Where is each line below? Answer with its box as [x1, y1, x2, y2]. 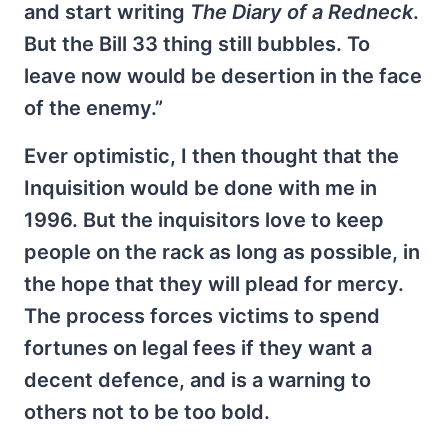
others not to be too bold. [24, 399, 270, 424]
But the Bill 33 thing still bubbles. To [24, 31, 370, 56]
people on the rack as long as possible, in [24, 239, 420, 264]
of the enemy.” [24, 95, 163, 120]
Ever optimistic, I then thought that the [24, 143, 399, 168]
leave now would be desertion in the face [24, 63, 422, 88]
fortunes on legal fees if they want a [24, 335, 372, 360]
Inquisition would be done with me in [24, 175, 377, 200]
